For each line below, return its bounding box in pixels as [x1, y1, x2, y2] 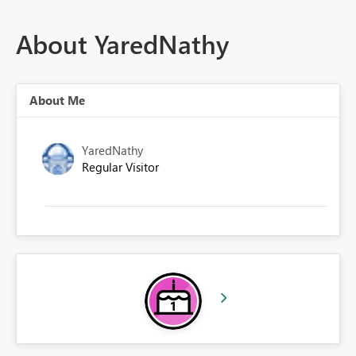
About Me [29, 92, 85, 109]
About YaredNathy [16, 25, 229, 62]
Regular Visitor [82, 159, 159, 176]
